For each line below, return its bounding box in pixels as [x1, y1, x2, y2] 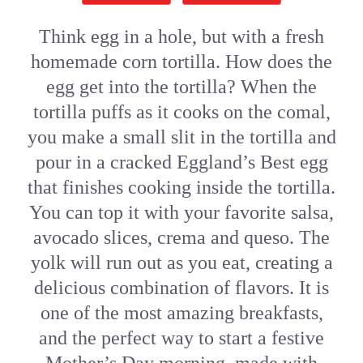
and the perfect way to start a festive [39, 327, 324, 349]
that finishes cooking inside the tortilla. [28, 177, 335, 199]
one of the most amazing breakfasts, [40, 302, 323, 324]
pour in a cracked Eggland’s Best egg [35, 152, 328, 173]
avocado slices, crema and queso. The [33, 227, 330, 249]
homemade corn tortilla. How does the [31, 51, 332, 73]
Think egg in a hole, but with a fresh [39, 26, 324, 48]
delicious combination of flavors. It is [34, 277, 329, 299]
